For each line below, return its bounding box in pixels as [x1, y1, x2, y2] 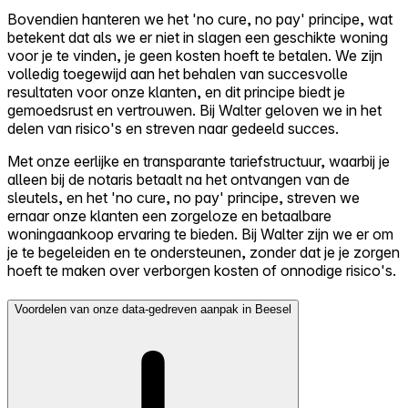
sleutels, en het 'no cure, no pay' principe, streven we [7, 189, 360, 208]
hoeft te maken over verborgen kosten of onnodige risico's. [7, 261, 396, 280]
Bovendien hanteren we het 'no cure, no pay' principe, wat [7, 10, 393, 29]
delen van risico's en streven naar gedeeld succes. [7, 119, 339, 138]
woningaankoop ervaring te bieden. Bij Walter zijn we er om [7, 225, 393, 244]
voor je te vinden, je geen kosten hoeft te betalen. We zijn [7, 46, 382, 66]
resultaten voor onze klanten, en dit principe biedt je [7, 83, 345, 102]
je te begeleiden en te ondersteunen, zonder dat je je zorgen [7, 243, 400, 262]
